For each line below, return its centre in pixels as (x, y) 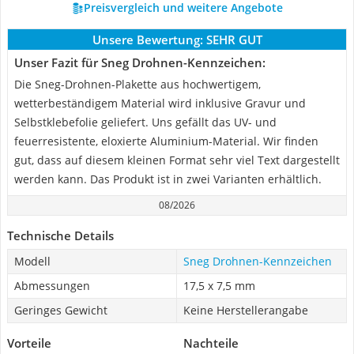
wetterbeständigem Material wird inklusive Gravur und (160, 103)
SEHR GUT (234, 40)
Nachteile (211, 343)
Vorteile (29, 343)
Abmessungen (52, 286)
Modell (32, 261)
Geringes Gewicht (61, 310)
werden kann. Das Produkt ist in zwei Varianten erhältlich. (168, 179)
